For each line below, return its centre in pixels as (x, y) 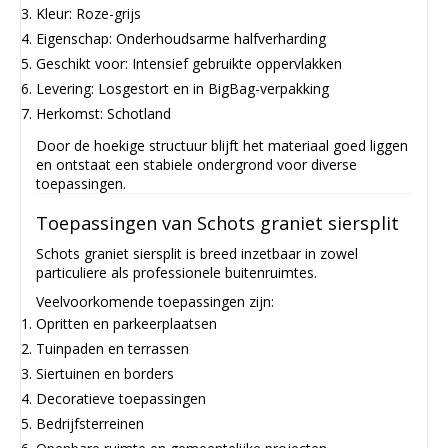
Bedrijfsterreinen (90, 424)
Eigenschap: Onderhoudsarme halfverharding (181, 38)
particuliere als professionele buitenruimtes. (176, 273)
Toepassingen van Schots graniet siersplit (217, 223)
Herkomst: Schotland (103, 113)
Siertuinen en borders (105, 374)
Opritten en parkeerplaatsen (126, 324)
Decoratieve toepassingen (121, 399)
